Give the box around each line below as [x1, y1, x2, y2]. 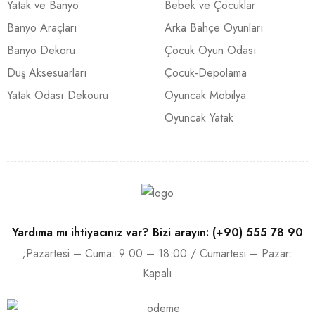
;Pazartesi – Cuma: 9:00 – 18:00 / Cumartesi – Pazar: [22, 245, 292, 262]
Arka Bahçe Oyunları [165, 20, 264, 36]
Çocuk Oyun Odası [165, 42, 257, 58]
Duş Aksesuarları [7, 65, 87, 81]
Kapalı [143, 265, 172, 282]
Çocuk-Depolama [165, 65, 247, 81]
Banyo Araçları [7, 20, 77, 36]
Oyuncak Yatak [165, 110, 233, 126]
